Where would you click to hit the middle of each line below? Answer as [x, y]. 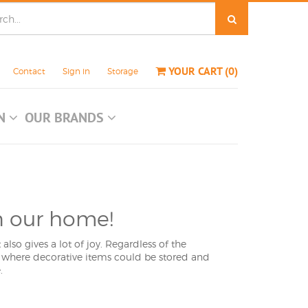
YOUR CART [197, 71]
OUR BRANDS [66, 118]
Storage [123, 71]
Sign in [76, 71]
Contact [29, 71]
